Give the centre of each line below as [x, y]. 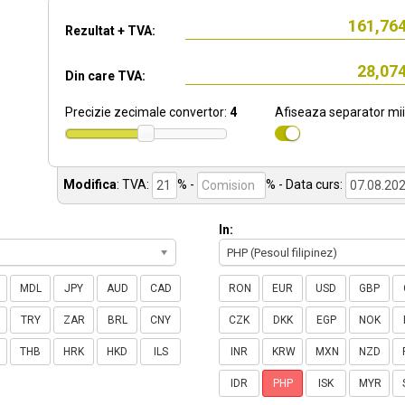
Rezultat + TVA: [110, 31]
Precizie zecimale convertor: [147, 112]
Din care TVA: [105, 76]
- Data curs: [311, 184]
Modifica [90, 184]
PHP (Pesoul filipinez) [282, 253]
